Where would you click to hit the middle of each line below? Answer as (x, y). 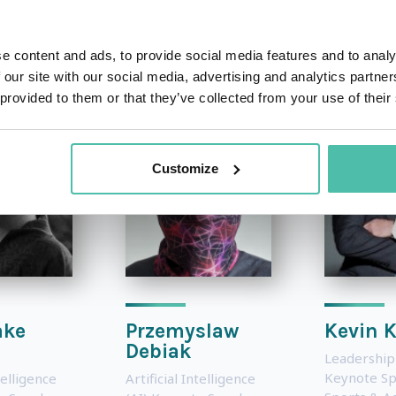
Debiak (158, 351)
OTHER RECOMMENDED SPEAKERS (198, 29)
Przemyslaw (182, 331)
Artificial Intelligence (190, 378)
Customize (186, 168)
